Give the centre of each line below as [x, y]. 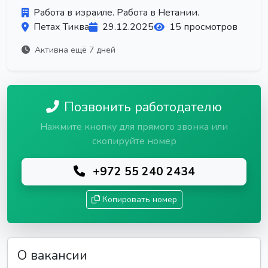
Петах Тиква [61, 27]
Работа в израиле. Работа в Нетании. [116, 13]
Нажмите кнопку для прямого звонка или [134, 127]
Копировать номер [139, 200]
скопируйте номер [134, 141]
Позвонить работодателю [143, 107]
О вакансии [52, 255]
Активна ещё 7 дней [74, 50]
